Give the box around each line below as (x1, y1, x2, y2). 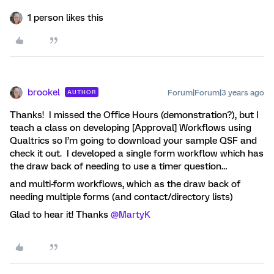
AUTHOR (67, 88, 96, 95)
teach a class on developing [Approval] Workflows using (10, 122, 251, 133)
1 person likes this (28, 12, 103, 23)
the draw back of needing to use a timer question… (10, 160, 227, 172)
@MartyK (111, 209, 150, 220)
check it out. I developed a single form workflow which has (10, 147, 264, 159)
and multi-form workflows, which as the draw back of (10, 178, 240, 190)
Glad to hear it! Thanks (10, 209, 111, 220)
